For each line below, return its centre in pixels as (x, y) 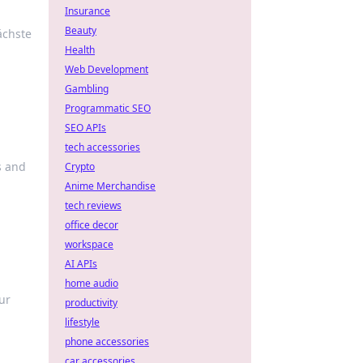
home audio (92, 283)
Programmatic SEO (108, 108)
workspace (89, 244)
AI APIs (81, 264)
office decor (92, 225)
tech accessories (102, 147)
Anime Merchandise (110, 186)
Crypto (80, 167)
